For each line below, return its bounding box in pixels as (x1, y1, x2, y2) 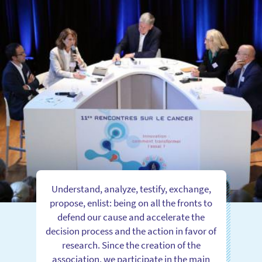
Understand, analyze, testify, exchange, (51, 182, 211, 196)
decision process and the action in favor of (46, 225, 216, 238)
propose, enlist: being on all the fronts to (50, 196, 212, 210)
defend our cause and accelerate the (57, 211, 205, 224)
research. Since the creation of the (61, 239, 201, 252)
